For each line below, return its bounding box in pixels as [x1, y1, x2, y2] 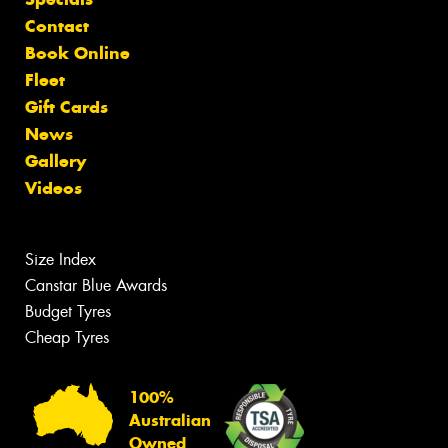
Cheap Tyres [25, 327, 109, 349]
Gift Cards [25, 96, 108, 119]
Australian [129, 411, 211, 431]
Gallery [25, 150, 86, 173]
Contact [25, 15, 89, 38]
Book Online [25, 42, 130, 65]
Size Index [25, 249, 96, 271]
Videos [25, 177, 82, 200]
